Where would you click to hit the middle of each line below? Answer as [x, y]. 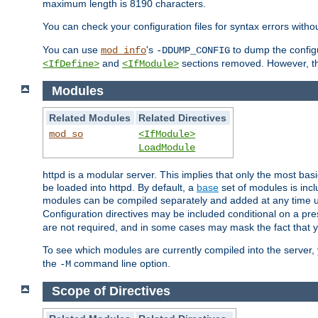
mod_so [66, 135]
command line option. [121, 264]
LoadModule [167, 148]
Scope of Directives [111, 291]
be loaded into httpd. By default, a [120, 188]
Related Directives [183, 118]
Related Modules [90, 118]
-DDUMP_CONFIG [193, 51]
